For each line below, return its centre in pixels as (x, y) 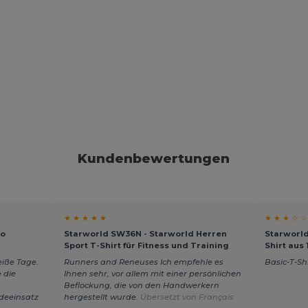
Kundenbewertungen (154, 158)
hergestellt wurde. (102, 297)
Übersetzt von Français (187, 297)
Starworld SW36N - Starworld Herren (145, 233)
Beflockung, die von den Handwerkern (141, 286)
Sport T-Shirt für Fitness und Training (146, 245)
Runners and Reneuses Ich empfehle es (143, 262)
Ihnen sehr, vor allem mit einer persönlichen (152, 274)
